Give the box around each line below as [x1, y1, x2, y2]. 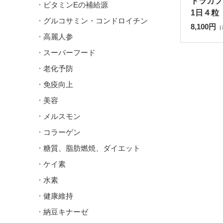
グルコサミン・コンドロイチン [43, 16, 148, 25]
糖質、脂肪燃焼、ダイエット [43, 144, 140, 152]
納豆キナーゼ [43, 208, 88, 216]
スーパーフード [43, 48, 96, 57]
